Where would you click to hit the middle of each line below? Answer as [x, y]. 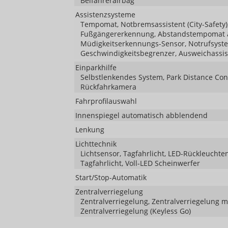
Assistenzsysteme [105, 15]
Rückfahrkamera [108, 87]
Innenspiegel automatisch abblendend [141, 116]
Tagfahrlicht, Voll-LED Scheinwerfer [140, 163]
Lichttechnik [96, 144]
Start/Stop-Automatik [111, 178]
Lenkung [90, 130]
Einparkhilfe [96, 68]
